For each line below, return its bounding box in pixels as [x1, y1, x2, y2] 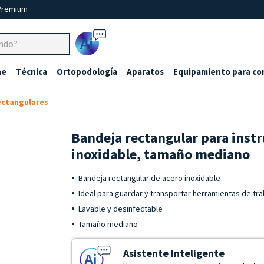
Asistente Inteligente [123, 246, 225, 260]
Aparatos [127, 66, 164, 77]
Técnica [16, 66, 47, 77]
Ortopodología [57, 66, 117, 77]
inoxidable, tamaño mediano [71, 145, 250, 163]
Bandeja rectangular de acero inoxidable [78, 173, 221, 183]
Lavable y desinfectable [78, 203, 163, 214]
